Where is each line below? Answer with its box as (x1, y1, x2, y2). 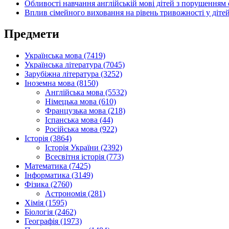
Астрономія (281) (45, 189, 105, 198)
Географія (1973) (25, 217, 82, 226)
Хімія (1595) (25, 198, 67, 208)
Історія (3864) (25, 134, 72, 143)
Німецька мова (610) (45, 97, 116, 106)
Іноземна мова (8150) (25, 79, 98, 88)
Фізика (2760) (25, 180, 72, 189)
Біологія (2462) (25, 208, 76, 217)
